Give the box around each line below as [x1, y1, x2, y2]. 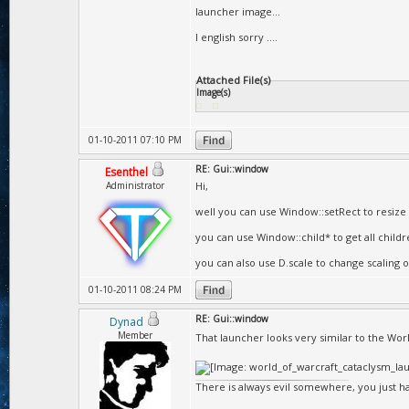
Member [118, 329, 152, 341]
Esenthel [105, 164, 148, 180]
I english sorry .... [195, 30, 278, 44]
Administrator [106, 179, 164, 192]
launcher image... [195, 5, 280, 18]
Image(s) [196, 86, 230, 99]
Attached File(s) [196, 73, 270, 87]
